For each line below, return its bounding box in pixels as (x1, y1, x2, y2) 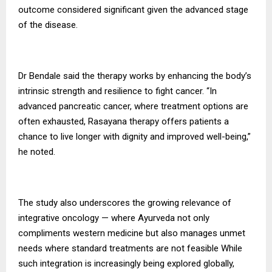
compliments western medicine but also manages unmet (18, 228, 245, 239)
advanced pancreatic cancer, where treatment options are (18, 101, 248, 112)
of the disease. (18, 19, 78, 31)
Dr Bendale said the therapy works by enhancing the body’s (18, 70, 251, 82)
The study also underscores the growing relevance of (18, 197, 231, 209)
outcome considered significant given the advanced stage (18, 4, 248, 16)
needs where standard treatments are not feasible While (18, 243, 242, 254)
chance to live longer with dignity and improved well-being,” (18, 131, 251, 143)
